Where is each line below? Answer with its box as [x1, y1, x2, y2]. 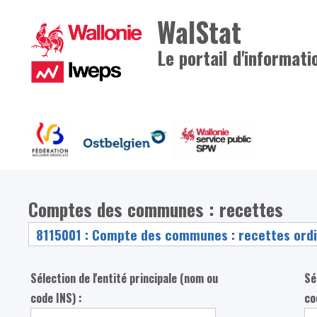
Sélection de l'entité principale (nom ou [30, 270, 219, 287]
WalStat [157, 11, 242, 52]
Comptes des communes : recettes [28, 195, 283, 222]
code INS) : [30, 289, 83, 307]
